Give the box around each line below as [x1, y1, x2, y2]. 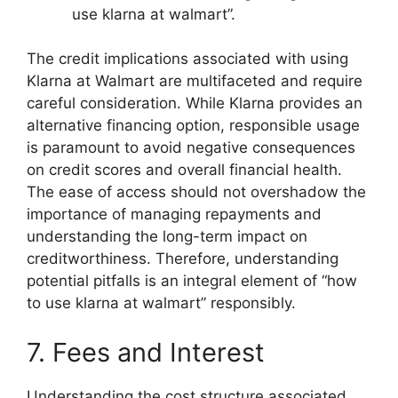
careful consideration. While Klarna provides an [27, 94, 362, 113]
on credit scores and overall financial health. [27, 161, 342, 179]
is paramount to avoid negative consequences [27, 139, 355, 157]
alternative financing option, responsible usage [27, 116, 360, 135]
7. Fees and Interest [27, 336, 265, 368]
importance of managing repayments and [27, 205, 322, 224]
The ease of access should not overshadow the [27, 183, 366, 202]
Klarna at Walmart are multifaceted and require [27, 72, 362, 91]
